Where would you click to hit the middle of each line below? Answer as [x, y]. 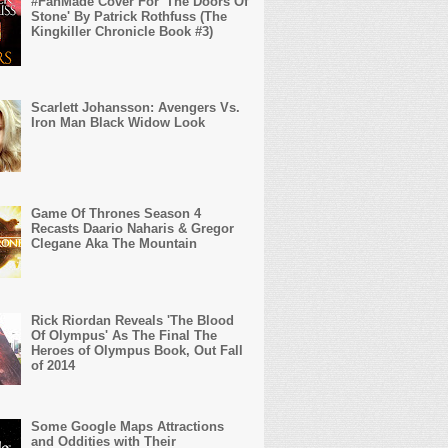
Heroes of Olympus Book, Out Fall [136, 350]
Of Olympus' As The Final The [123, 335]
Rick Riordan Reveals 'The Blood [132, 320]
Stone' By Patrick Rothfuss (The [128, 17]
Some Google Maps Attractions [127, 426]
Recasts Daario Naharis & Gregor [132, 229]
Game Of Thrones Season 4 [115, 214]
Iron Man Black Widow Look [117, 123]
